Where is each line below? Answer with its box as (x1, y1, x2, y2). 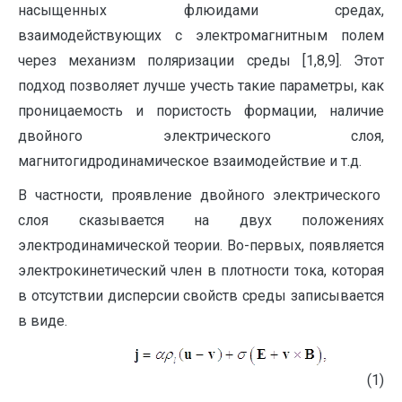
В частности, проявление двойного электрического (18, 187, 384, 204)
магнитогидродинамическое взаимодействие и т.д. (18, 153, 362, 170)
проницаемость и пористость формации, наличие (18, 102, 384, 119)
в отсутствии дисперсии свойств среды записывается (18, 287, 384, 304)
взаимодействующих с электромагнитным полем (18, 27, 384, 44)
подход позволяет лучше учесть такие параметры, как (18, 77, 384, 94)
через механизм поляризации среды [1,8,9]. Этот (18, 52, 384, 69)
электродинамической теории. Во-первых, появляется (18, 237, 384, 254)
